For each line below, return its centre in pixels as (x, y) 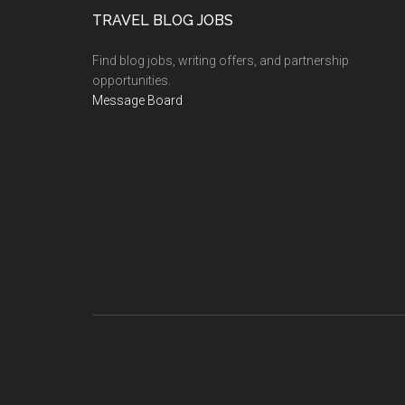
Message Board (137, 100)
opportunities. (132, 80)
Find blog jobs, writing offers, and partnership (221, 61)
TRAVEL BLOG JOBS (163, 20)
